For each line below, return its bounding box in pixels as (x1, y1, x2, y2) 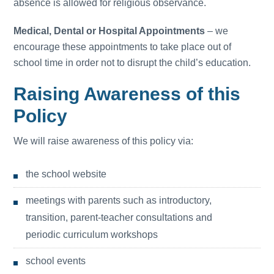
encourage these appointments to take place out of (13, 42, 232, 52)
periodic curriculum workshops (26, 229, 158, 240)
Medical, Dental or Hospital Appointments (13, 26, 206, 36)
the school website (26, 169, 107, 179)
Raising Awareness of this (13, 84, 241, 104)
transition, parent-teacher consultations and (26, 212, 213, 223)
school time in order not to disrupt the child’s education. (13, 57, 251, 68)
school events (26, 256, 86, 266)
